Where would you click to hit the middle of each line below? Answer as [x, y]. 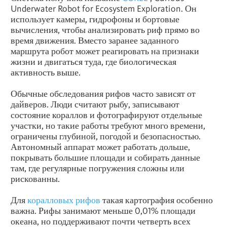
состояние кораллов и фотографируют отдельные [106, 115]
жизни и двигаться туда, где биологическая [93, 61]
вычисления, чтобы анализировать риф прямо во [105, 29]
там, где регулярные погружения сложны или [98, 168]
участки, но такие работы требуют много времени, [108, 125]
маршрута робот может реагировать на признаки [105, 51]
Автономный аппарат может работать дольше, [100, 146]
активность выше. [46, 72]
